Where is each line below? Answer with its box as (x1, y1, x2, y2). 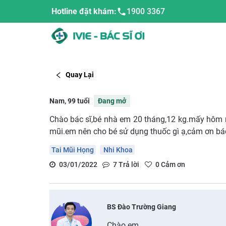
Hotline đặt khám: (51, 7, 117, 16)
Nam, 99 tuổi (49, 96, 90, 105)
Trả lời (117, 160, 139, 168)
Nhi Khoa (101, 145, 133, 154)
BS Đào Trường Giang (107, 202, 177, 211)
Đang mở (97, 96, 126, 105)
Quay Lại (66, 71, 94, 79)
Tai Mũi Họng (51, 145, 94, 154)
